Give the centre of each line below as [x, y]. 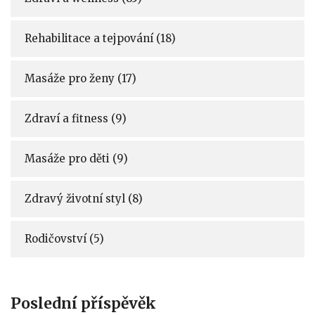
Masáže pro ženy [71, 78]
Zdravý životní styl [76, 198]
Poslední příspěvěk [83, 303]
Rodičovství [57, 238]
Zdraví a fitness [68, 118]
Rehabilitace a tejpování [90, 38]
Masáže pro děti [69, 158]
